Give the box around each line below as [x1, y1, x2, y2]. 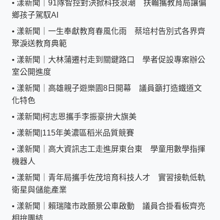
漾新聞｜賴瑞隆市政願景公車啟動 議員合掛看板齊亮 [17, 201, 205, 210]
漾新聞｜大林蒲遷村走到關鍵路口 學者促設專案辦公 [17, 55, 205, 64]
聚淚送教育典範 [12, 39, 67, 48]
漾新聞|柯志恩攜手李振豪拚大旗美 [17, 112, 137, 121]
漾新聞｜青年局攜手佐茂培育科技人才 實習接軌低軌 [17, 173, 205, 182]
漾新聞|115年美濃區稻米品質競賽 [17, 128, 134, 137]
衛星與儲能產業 [12, 185, 67, 194]
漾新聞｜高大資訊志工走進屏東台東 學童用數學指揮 [17, 144, 205, 153]
